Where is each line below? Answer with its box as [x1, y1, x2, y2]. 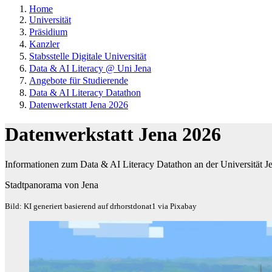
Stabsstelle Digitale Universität [29, 51, 146, 61]
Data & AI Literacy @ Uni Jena [29, 63, 151, 73]
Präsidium [29, 27, 67, 37]
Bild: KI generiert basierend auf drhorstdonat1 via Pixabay [5, 201, 197, 211]
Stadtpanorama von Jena [5, 179, 98, 190]
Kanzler [29, 39, 59, 49]
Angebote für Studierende [29, 75, 128, 86]
